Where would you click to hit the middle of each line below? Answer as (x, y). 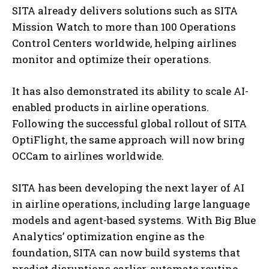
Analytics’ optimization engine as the (108, 236)
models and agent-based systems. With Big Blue (134, 220)
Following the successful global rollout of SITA (129, 123)
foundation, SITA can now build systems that (126, 252)
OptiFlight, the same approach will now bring (128, 139)
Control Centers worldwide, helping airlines (124, 43)
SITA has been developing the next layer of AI (128, 187)
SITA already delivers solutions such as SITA (125, 10)
